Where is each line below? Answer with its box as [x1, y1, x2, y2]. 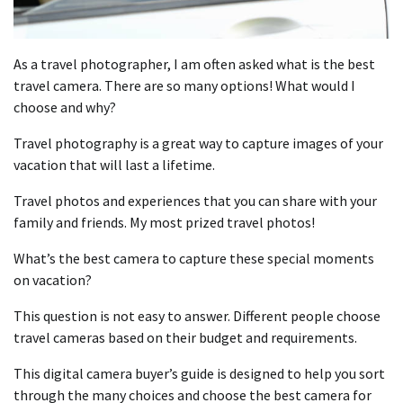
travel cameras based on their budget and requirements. [13, 327, 357, 346]
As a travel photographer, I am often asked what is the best [13, 54, 375, 73]
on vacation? [13, 270, 92, 289]
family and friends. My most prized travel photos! [13, 212, 315, 231]
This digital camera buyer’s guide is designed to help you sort [13, 363, 385, 382]
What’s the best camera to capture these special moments [13, 248, 374, 267]
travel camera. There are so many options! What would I [13, 76, 355, 94]
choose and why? [13, 97, 116, 116]
